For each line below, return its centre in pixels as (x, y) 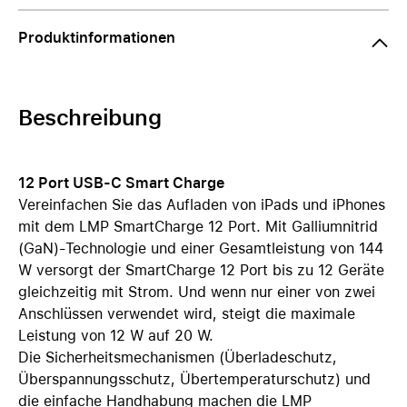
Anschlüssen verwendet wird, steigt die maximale (187, 314)
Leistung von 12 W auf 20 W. (116, 336)
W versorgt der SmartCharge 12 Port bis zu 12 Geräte (201, 270)
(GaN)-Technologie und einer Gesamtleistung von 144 (201, 248)
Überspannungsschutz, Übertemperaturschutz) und (194, 379)
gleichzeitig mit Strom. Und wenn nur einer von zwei (197, 292)
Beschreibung (90, 118)
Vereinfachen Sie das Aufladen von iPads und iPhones (202, 205)
